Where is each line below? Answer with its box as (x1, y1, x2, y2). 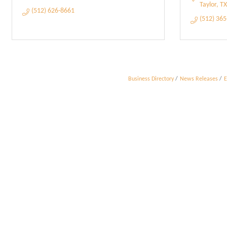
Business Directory (128, 76, 174, 82)
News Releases (180, 76, 218, 82)
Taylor (199, 1, 216, 9)
